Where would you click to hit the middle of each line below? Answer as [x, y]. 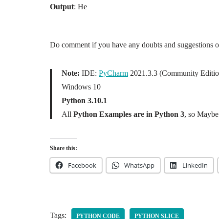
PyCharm [113, 73]
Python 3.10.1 [84, 100]
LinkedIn [195, 165]
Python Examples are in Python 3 [128, 114]
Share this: [64, 148]
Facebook [82, 165]
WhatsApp [139, 165]
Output [62, 7]
